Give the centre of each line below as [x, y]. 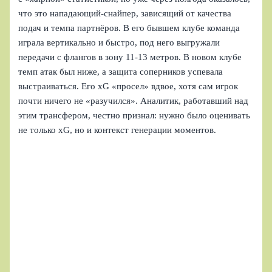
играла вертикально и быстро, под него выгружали [119, 42]
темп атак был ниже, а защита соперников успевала [121, 71]
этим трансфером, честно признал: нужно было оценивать [134, 115]
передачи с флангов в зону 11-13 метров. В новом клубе [130, 57]
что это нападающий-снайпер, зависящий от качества [125, 13]
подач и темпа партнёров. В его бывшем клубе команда [129, 28]
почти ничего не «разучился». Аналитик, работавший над [134, 100]
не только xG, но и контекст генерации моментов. [117, 130]
